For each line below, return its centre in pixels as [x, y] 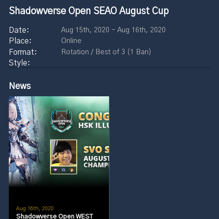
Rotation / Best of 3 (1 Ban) [107, 52]
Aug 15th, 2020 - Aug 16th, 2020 [114, 31]
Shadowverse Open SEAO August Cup [88, 11]
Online [72, 41]
